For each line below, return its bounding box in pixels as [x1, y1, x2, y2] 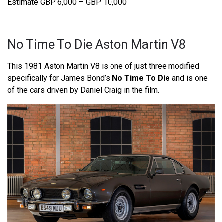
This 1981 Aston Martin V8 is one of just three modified [7, 61, 199, 71]
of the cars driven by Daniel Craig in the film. [7, 85, 159, 95]
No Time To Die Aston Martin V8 [7, 36, 186, 52]
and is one [170, 73, 208, 83]
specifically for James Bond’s [7, 73, 112, 83]
